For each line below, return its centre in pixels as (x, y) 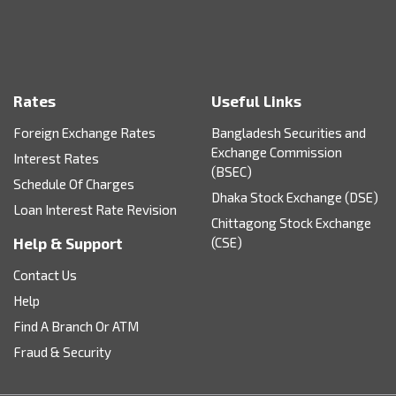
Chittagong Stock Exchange (291, 223)
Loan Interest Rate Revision (95, 210)
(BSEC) (232, 172)
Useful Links (256, 101)
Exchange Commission (277, 152)
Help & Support (68, 244)
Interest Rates (56, 159)
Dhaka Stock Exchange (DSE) (295, 198)
